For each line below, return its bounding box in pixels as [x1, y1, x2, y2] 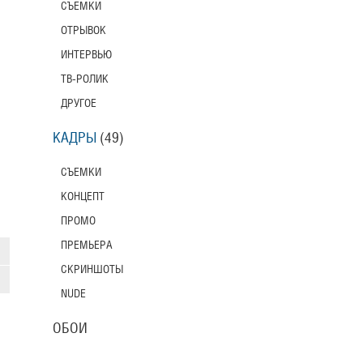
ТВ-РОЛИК [60, 74, 109, 84]
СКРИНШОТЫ [60, 264, 123, 275]
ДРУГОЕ [60, 98, 96, 109]
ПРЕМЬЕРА [60, 240, 113, 250]
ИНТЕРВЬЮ [60, 49, 112, 60]
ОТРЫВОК [60, 25, 106, 36]
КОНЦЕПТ [60, 191, 105, 202]
